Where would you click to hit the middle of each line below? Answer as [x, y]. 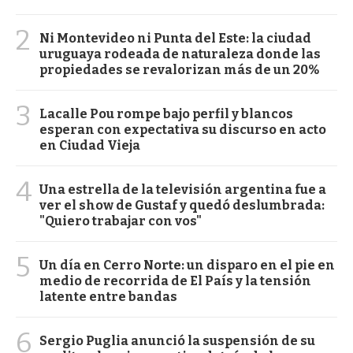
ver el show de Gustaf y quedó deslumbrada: [182, 205]
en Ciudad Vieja [90, 145]
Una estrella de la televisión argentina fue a [183, 189]
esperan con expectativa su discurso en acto [183, 129]
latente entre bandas [108, 296]
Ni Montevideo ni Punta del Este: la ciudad [175, 38]
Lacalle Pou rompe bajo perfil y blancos [166, 113]
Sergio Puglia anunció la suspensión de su [177, 340]
